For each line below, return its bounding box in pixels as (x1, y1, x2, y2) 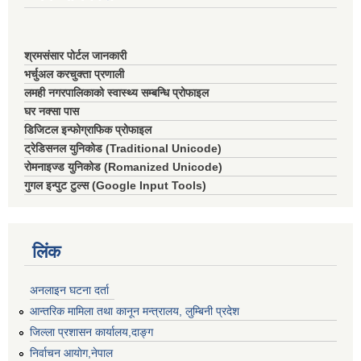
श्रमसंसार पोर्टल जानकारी (24, 49, 127, 63)
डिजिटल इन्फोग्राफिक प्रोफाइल (24, 123, 151, 137)
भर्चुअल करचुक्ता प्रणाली (24, 68, 124, 81)
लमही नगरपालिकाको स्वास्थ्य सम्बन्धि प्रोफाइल (24, 86, 209, 100)
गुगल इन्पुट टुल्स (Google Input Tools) (24, 179, 206, 193)
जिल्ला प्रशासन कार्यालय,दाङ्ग (30, 325, 153, 338)
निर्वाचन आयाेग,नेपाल (30, 346, 113, 359)
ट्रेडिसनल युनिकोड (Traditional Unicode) (24, 142, 222, 156)
